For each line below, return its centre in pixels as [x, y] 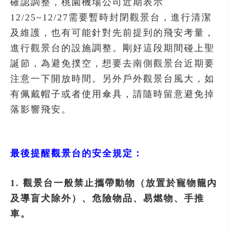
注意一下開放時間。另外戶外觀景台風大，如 [112, 79]
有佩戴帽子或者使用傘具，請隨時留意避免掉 [112, 94]
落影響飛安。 [41, 109]
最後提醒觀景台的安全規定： [77, 153]
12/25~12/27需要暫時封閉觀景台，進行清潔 [111, 17]
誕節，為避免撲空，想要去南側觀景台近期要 [112, 63]
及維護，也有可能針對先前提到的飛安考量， [112, 33]
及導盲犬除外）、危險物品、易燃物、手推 [107, 198]
